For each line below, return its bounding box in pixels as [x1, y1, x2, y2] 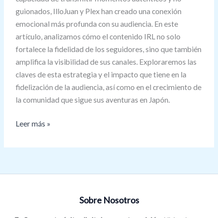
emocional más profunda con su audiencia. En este [15, 19, 178, 28]
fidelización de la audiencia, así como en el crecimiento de [15, 82, 201, 91]
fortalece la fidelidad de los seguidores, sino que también [15, 44, 201, 54]
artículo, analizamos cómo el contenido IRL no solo [15, 32, 181, 41]
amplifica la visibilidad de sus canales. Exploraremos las [15, 57, 197, 66]
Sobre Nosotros [79, 195, 139, 206]
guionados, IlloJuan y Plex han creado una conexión [15, 6, 182, 16]
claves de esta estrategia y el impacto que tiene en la [15, 70, 186, 79]
